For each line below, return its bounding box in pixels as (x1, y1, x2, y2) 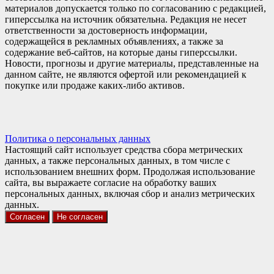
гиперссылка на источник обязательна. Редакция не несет (5, 13, 246, 24)
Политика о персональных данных (5, 133, 150, 144)
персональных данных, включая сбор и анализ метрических (5, 188, 255, 199)
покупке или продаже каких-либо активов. (5, 80, 185, 91)
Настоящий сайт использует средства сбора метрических (5, 144, 243, 155)
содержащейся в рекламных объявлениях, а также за (5, 35, 223, 46)
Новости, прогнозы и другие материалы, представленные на (5, 57, 259, 68)
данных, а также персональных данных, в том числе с (5, 155, 230, 166)
